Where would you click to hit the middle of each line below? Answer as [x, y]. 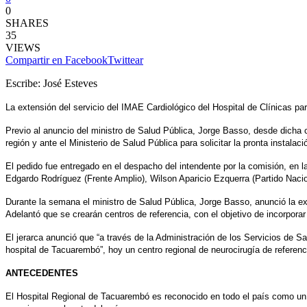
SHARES [27, 23]
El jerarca [26, 237]
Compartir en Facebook [57, 60]
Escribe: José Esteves [53, 83]
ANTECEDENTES [42, 273]
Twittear [125, 60]
